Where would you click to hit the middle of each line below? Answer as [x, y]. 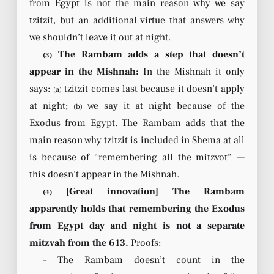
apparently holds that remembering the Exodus [137, 208]
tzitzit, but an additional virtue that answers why [137, 20]
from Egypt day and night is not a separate [137, 225]
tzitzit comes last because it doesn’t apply [153, 88]
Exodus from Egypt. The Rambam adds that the [137, 123]
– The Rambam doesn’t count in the [144, 260]
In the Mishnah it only [192, 71]
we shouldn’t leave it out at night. [100, 37]
